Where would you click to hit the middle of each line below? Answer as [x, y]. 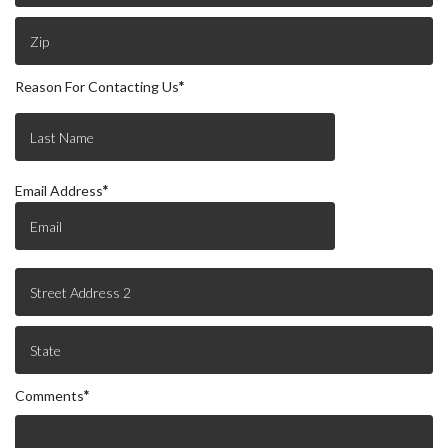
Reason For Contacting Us [97, 86]
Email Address [59, 190]
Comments [49, 395]
